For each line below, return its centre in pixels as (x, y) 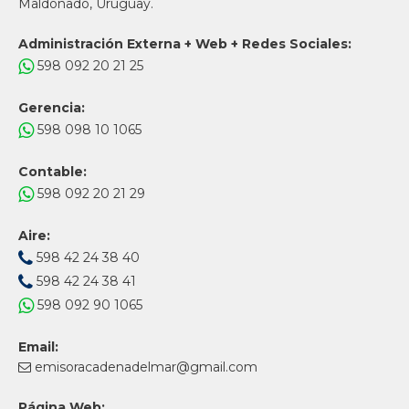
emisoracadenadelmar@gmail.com (146, 367)
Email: (38, 347)
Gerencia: (52, 108)
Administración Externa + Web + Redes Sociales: (185, 44)
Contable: (52, 172)
